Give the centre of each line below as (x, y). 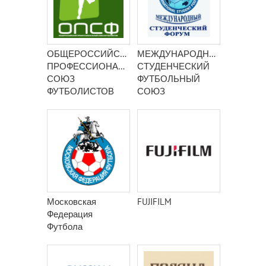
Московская (72, 202)
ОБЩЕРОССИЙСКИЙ (93, 54)
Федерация (70, 214)
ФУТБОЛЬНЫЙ (169, 79)
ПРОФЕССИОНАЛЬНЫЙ (99, 66)
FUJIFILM (154, 202)
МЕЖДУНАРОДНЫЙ (180, 54)
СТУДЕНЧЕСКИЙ (173, 66)
